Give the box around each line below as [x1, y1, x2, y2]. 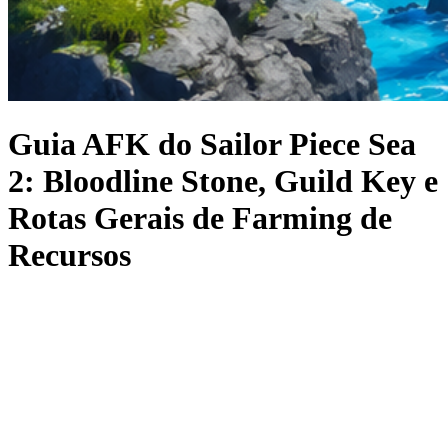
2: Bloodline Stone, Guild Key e [8, 163, 438, 200]
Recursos [8, 237, 131, 274]
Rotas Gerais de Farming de [8, 200, 392, 237]
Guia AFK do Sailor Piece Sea [8, 126, 416, 163]
